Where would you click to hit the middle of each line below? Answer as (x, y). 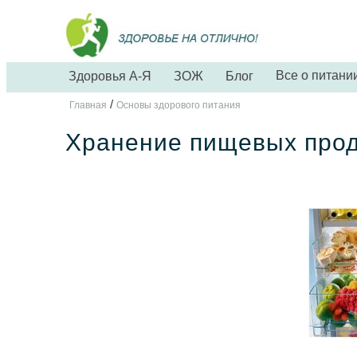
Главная (88, 106)
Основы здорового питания (178, 106)
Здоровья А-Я (110, 76)
